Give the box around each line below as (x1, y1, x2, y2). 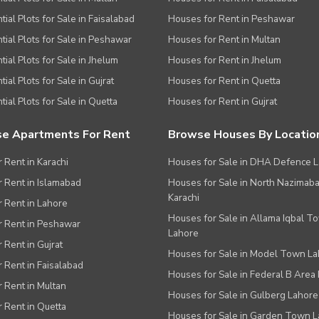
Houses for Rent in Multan (168, 32, 281, 46)
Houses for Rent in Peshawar (168, 11, 295, 26)
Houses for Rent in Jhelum (168, 53, 281, 67)
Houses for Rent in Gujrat (168, 94, 277, 108)
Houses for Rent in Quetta (168, 73, 281, 88)
